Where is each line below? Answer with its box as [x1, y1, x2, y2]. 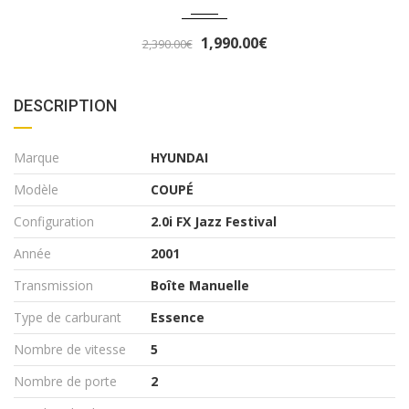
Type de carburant [14, 308, 121, 326]
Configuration [14, 212, 94, 230]
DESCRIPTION [14, 95, 117, 115]
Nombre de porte [14, 372, 117, 390]
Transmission [14, 276, 93, 294]
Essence [151, 308, 204, 326]
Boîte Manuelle [151, 276, 249, 294]
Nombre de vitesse [14, 340, 126, 358]
